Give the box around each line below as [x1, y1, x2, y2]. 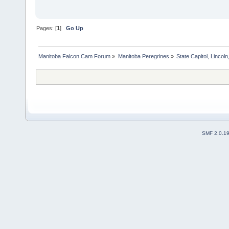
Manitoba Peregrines [118, 53, 169, 60]
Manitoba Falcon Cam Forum [38, 53, 111, 60]
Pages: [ [36, 25, 57, 32]
